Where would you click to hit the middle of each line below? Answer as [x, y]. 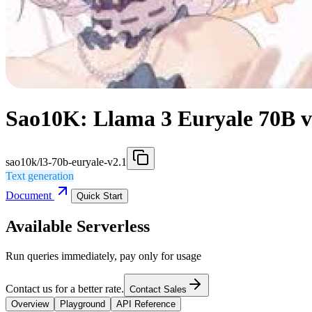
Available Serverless [78, 226]
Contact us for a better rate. [65, 288]
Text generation [40, 175]
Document [30, 195]
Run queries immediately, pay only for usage [103, 256]
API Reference [146, 304]
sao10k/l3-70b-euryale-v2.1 [66, 162]
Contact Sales [158, 289]
